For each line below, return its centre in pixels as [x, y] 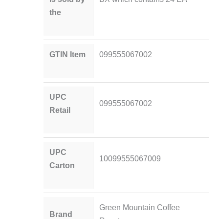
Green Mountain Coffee [139, 208]
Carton [62, 165]
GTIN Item [68, 55]
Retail [60, 110]
